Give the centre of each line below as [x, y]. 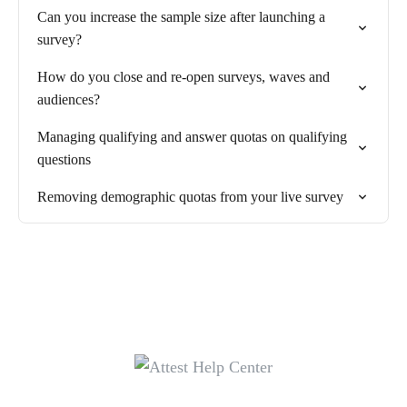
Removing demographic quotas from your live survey [190, 197]
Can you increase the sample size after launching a [181, 17]
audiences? [69, 99]
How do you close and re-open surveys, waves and [184, 77]
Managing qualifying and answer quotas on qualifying [192, 137]
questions [64, 159]
